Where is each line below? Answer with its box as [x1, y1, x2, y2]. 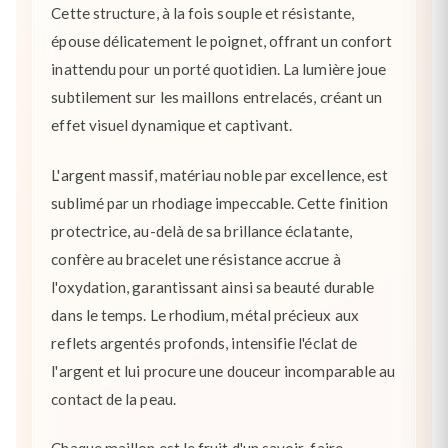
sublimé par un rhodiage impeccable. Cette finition [51, 193, 389, 212]
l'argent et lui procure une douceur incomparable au [51, 361, 396, 380]
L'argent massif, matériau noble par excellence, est [51, 165, 389, 184]
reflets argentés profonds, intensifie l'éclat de [51, 333, 358, 352]
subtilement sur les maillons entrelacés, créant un [51, 88, 383, 107]
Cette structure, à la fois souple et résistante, [51, 4, 355, 23]
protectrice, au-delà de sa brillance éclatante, [51, 221, 352, 240]
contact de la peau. [51, 389, 176, 408]
